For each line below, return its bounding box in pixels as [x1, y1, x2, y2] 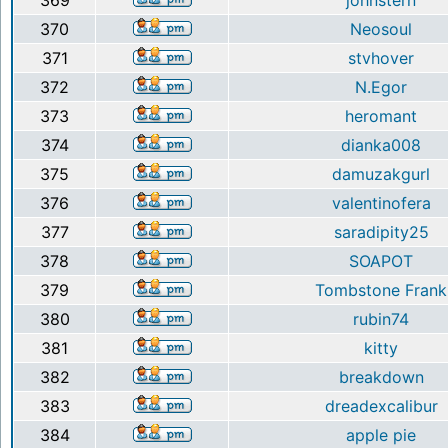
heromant [345, 106, 417, 126]
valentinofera [331, 193, 431, 213]
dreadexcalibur [324, 396, 438, 416]
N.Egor [355, 77, 407, 97]
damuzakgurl [332, 164, 430, 184]
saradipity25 [333, 222, 429, 242]
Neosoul [350, 19, 412, 39]
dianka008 [341, 135, 421, 155]
